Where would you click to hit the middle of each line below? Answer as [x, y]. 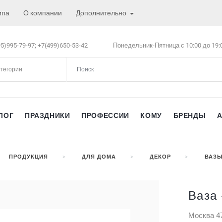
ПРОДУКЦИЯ [28, 157]
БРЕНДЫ [190, 115]
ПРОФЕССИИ [105, 115]
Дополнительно [102, 13]
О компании [43, 13]
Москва [201, 215]
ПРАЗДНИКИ [47, 115]
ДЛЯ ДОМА [99, 157]
